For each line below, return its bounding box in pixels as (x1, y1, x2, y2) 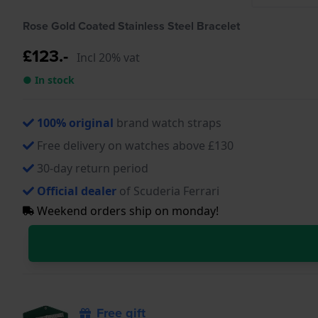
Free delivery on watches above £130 (37, 137, 234, 153)
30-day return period (37, 160, 148, 176)
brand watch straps (114, 114, 221, 131)
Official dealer (37, 182, 116, 199)
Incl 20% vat (77, 49, 140, 65)
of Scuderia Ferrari (116, 182, 219, 199)
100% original (37, 114, 114, 131)
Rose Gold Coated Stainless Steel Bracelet (23, 17, 240, 34)
